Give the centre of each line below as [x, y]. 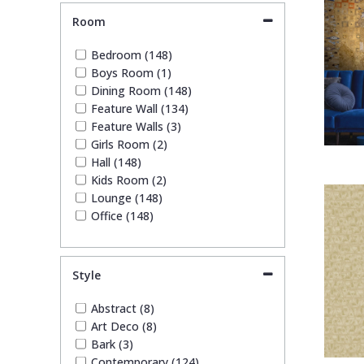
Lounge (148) [126, 197]
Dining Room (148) [141, 90]
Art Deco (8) [123, 326]
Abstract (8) [122, 308]
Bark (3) [112, 344]
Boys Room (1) [131, 72]
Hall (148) [116, 162]
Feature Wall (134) [139, 108]
